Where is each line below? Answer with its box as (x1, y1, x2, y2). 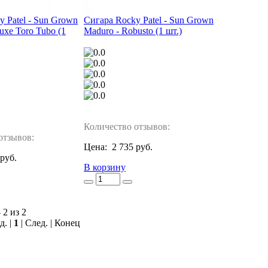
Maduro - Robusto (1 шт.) (84, 26, 182, 36)
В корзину (84, 162, 126, 173)
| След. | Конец (19, 218, 80, 229)
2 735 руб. (112, 142, 153, 153)
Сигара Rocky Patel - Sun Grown (84, 15, 214, 26)
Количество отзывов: (84, 121, 170, 132)
